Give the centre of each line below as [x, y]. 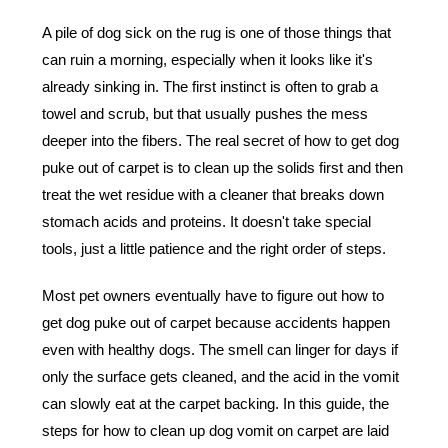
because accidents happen [300, 322]
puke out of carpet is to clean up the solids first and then [222, 167]
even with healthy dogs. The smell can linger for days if [220, 349]
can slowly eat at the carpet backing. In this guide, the [215, 403]
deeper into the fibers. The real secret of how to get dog [220, 140]
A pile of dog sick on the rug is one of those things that [216, 32]
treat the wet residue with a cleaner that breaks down [213, 194]
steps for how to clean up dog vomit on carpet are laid [215, 430]
